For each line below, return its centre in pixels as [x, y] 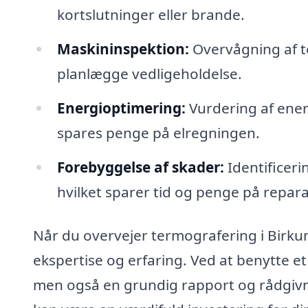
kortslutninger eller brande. [151, 15]
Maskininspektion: [123, 48]
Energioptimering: [121, 108]
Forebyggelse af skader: [140, 167]
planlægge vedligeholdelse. [149, 73]
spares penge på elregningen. [158, 132]
